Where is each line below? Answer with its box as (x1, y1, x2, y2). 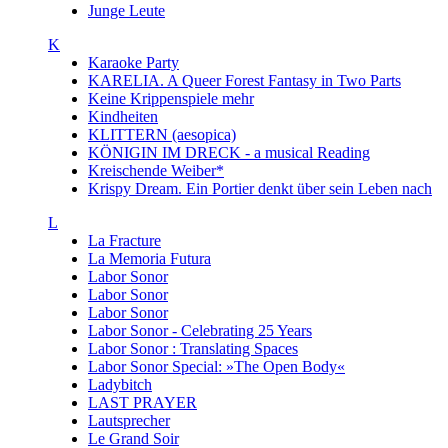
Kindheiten (88, 108, 158, 125)
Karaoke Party (88, 54, 179, 71)
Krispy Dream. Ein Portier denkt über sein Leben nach (88, 180, 432, 197)
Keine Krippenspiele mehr (88, 90, 254, 107)
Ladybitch (88, 376, 152, 393)
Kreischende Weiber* (88, 162, 224, 179)
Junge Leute (88, 2, 165, 19)
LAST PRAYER (88, 394, 197, 411)
